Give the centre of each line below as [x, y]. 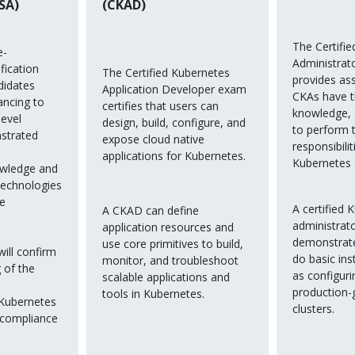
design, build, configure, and [174, 123]
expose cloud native [153, 139]
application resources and [168, 227]
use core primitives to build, [173, 243]
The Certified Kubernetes [166, 73]
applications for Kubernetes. [174, 156]
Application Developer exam [174, 90]
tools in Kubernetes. [153, 293]
